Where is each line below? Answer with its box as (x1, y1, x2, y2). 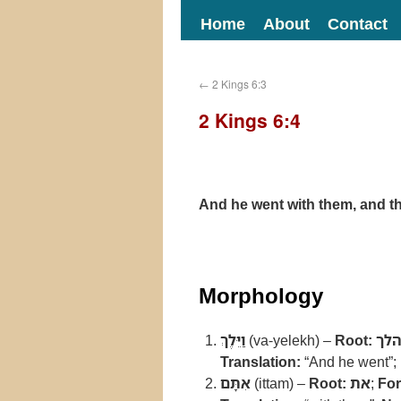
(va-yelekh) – (245, 330, 335, 350)
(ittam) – (251, 373, 309, 393)
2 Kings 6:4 (199, 107, 301, 133)
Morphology (199, 280, 323, 310)
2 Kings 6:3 (209, 76, 267, 91)
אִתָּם (220, 373, 251, 393)
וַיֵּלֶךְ (220, 330, 245, 350)
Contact (328, 13, 388, 34)
